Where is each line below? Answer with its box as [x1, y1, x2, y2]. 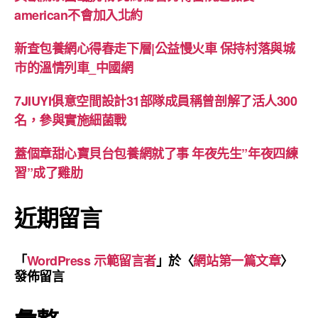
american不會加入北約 [14, 6, 143, 24]
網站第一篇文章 [193, 251, 281, 270]
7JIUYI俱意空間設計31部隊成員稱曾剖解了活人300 [14, 92, 297, 110]
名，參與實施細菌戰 [14, 111, 126, 129]
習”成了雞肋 [14, 163, 83, 182]
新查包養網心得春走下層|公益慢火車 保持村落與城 [14, 39, 295, 57]
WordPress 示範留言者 [26, 251, 156, 270]
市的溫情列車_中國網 [14, 58, 133, 77]
